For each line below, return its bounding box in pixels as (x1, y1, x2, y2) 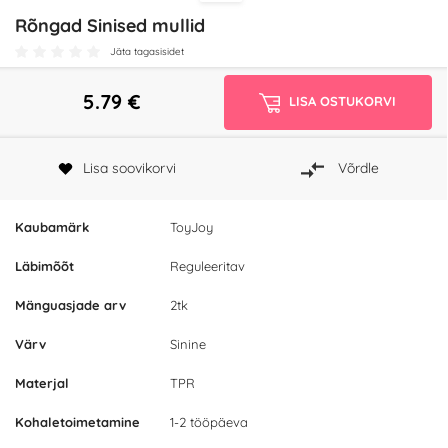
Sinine (170, 336, 206, 353)
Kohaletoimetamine (15, 414, 140, 431)
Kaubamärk (15, 219, 89, 236)
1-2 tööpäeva (170, 414, 248, 431)
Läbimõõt (15, 258, 74, 275)
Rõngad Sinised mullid (15, 14, 205, 37)
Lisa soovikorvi (83, 159, 177, 178)
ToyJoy (170, 219, 213, 236)
